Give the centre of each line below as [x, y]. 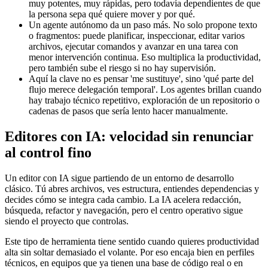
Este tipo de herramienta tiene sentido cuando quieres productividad [132, 241]
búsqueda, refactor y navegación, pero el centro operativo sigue [124, 210]
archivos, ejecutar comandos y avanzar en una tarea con [133, 46]
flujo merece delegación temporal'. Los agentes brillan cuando [145, 89]
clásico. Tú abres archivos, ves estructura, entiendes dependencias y [132, 188]
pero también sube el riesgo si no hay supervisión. [122, 68]
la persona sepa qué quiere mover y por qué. [112, 14]
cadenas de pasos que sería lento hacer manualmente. [128, 111]
